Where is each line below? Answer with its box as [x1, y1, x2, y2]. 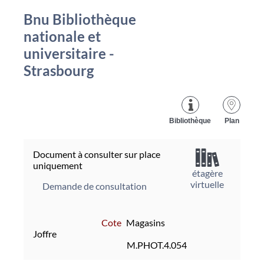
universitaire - [24, 44, 114, 62]
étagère [192, 167, 223, 179]
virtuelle [190, 178, 225, 190]
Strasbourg [24, 61, 94, 79]
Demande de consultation [42, 180, 147, 192]
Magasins [126, 216, 165, 228]
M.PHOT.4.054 [127, 239, 187, 250]
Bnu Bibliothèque [24, 10, 136, 28]
